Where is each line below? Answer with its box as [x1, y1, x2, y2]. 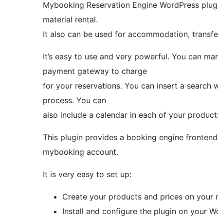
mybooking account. [43, 147, 118, 157]
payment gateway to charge [43, 66, 147, 76]
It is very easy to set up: [43, 169, 131, 180]
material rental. [43, 15, 98, 25]
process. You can [43, 95, 106, 106]
